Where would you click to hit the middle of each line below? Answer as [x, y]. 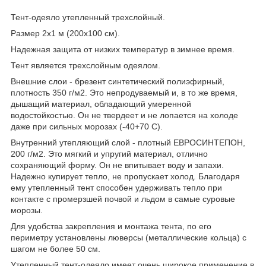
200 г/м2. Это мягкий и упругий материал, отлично [109, 153]
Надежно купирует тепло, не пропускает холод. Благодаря [125, 176]
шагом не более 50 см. [56, 248]
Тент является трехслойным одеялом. [85, 65]
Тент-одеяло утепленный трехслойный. [88, 17]
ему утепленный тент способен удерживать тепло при [116, 187]
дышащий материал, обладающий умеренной [101, 104]
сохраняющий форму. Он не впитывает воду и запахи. [117, 165]
